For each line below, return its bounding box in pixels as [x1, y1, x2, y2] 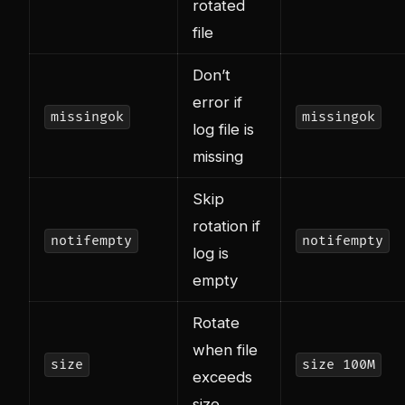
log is [193, 244, 229, 263]
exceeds [193, 368, 252, 387]
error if [193, 93, 242, 112]
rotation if [193, 217, 260, 236]
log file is [193, 120, 254, 139]
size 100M [301, 356, 375, 374]
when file [193, 341, 258, 360]
